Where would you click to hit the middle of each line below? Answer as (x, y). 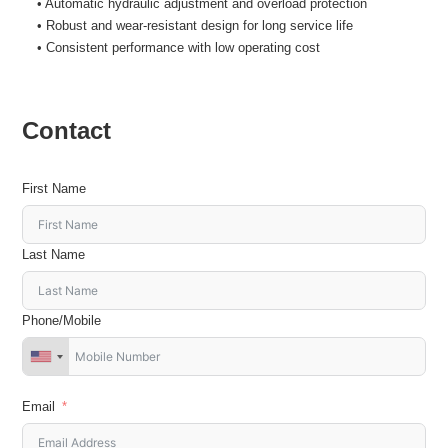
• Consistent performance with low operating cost (179, 48)
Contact (67, 131)
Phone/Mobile (62, 321)
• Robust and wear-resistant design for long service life (195, 26)
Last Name (54, 255)
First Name (54, 189)
